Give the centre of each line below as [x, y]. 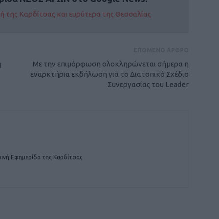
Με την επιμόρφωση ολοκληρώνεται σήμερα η [111, 64]
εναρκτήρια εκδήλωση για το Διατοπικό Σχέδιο [109, 74]
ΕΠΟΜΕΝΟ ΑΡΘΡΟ [161, 50]
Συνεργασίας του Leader [148, 84]
